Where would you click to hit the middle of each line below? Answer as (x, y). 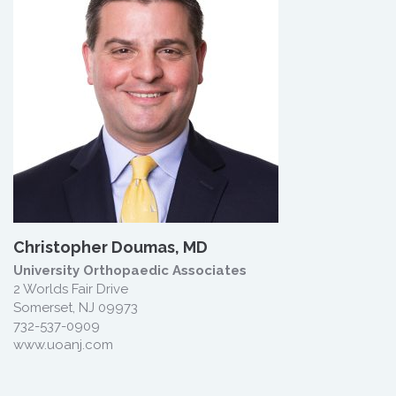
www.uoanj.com (63, 345)
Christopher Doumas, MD (110, 247)
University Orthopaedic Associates (130, 270)
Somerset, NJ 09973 (76, 308)
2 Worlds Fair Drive (71, 289)
